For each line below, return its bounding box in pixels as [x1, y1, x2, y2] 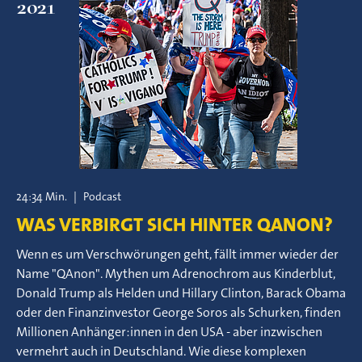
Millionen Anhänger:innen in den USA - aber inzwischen [16, 323, 322, 340]
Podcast [83, 189, 121, 204]
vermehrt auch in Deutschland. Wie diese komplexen [16, 343, 306, 360]
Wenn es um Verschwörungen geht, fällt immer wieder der [16, 246, 339, 263]
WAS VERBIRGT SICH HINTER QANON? [16, 212, 333, 238]
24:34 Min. [16, 189, 67, 204]
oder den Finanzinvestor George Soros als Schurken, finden [16, 304, 341, 321]
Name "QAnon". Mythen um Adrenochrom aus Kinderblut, [16, 265, 335, 282]
